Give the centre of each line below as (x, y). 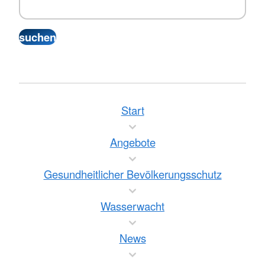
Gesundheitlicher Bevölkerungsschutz (132, 174)
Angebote (132, 142)
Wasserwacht (132, 206)
